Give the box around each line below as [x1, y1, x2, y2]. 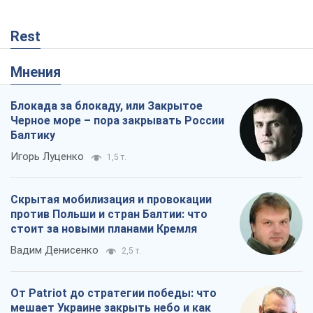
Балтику [10, 129, 55, 143]
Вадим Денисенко [10, 244, 99, 257]
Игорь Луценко [10, 150, 84, 163]
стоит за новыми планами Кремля [10, 222, 197, 236]
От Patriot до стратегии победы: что [10, 286, 217, 300]
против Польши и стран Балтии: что [10, 208, 208, 221]
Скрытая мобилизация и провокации [10, 193, 212, 207]
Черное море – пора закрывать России [10, 114, 224, 128]
